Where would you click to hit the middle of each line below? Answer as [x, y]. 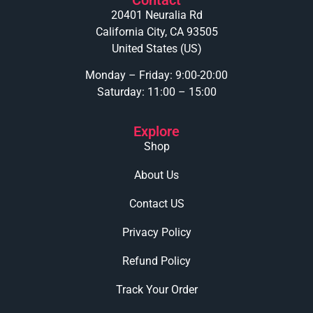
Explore [156, 132]
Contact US [156, 204]
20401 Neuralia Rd [156, 15]
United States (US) [156, 48]
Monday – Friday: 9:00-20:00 [156, 75]
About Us [156, 175]
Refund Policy [156, 261]
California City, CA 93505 [156, 31]
